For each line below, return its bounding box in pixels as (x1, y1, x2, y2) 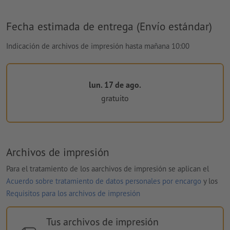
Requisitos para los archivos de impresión (6, 188, 140, 198)
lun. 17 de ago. (89, 79, 141, 90)
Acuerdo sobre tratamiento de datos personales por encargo (6, 176, 201, 186)
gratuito (101, 93, 129, 104)
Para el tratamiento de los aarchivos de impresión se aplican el (6, 163, 209, 174)
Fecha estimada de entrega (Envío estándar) (6, 18, 212, 33)
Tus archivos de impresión (46, 215, 159, 228)
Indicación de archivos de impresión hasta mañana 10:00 (6, 41, 189, 51)
